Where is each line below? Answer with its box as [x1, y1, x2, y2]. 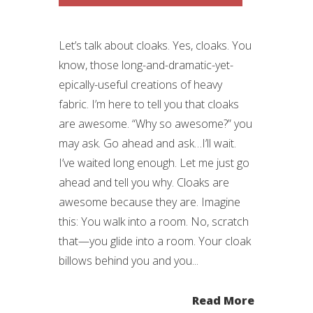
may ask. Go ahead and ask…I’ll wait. [59, 136, 236, 151]
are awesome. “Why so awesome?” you [59, 116, 252, 131]
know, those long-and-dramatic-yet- [59, 57, 233, 73]
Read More [192, 293, 254, 308]
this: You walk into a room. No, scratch [59, 214, 249, 229]
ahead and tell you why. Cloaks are [59, 175, 229, 190]
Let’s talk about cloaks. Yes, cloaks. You [59, 38, 252, 53]
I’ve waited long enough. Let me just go [59, 155, 249, 170]
